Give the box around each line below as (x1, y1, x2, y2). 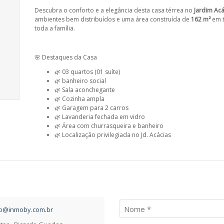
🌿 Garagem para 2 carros (54, 103, 128, 112)
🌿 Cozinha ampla (54, 94, 104, 103)
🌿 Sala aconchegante (54, 85, 115, 94)
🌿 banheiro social (54, 76, 106, 85)
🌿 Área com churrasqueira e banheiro (54, 121, 163, 130)
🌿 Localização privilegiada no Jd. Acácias (54, 130, 171, 139)
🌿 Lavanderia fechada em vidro (54, 112, 145, 121)
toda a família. (34, 24, 75, 32)
